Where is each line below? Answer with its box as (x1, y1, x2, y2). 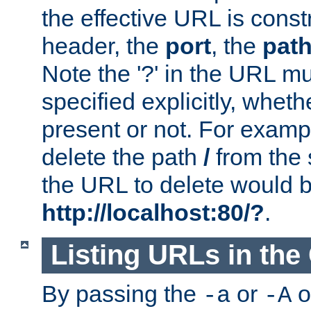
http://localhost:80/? (42, 199, 264, 226)
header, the (42, 33, 165, 60)
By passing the (42, 280, 203, 307)
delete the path (42, 144, 203, 171)
